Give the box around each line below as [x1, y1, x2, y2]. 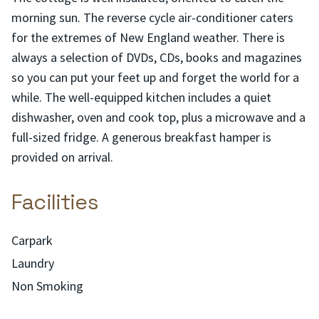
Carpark [11, 232, 53, 249]
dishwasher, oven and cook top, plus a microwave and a [11, 109, 305, 125]
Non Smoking [11, 278, 83, 294]
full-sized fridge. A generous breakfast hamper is [11, 129, 271, 145]
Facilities [11, 188, 98, 216]
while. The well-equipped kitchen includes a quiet [11, 89, 271, 105]
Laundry [11, 255, 54, 271]
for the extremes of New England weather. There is [11, 29, 285, 46]
